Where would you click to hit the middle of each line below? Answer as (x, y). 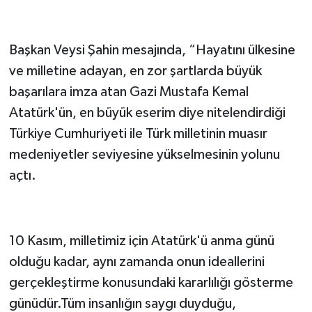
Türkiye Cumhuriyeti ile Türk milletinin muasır (138, 134)
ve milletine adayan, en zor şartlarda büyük (135, 71)
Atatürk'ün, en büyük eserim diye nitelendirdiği (147, 113)
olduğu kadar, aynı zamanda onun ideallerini (136, 262)
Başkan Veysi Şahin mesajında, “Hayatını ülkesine (152, 50)
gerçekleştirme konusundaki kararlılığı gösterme (151, 283)
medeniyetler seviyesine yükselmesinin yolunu (144, 155)
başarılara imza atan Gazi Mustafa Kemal (128, 92)
